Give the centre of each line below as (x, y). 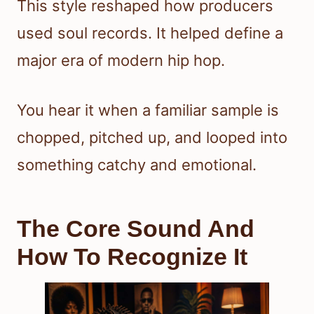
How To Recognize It (132, 257)
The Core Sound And (136, 229)
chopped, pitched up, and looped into (152, 138)
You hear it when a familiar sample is (148, 110)
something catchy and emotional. (137, 165)
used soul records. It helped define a (150, 33)
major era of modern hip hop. (121, 61)
